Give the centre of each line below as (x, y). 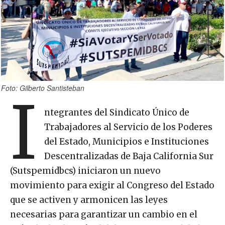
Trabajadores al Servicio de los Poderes (129, 127)
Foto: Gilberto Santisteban (43, 88)
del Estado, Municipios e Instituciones (127, 141)
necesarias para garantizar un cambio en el (104, 214)
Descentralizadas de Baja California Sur (129, 156)
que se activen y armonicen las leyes (89, 200)
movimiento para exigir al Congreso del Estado (112, 185)
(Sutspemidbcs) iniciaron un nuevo (85, 171)
